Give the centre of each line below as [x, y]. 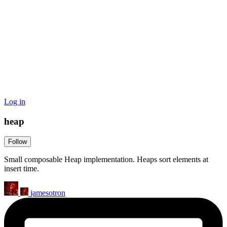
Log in [15, 102]
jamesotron [48, 193]
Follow [17, 142]
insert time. [22, 169]
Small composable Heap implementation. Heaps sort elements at [106, 160]
